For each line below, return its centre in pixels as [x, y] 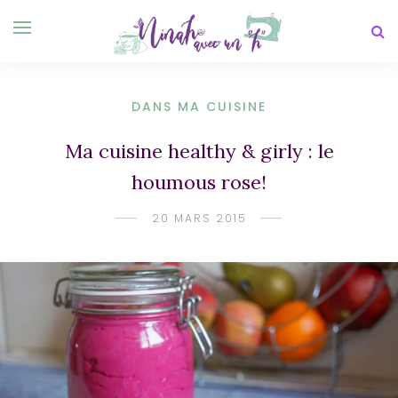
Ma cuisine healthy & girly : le [199, 151]
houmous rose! [199, 182]
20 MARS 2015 [199, 218]
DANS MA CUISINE [199, 107]
